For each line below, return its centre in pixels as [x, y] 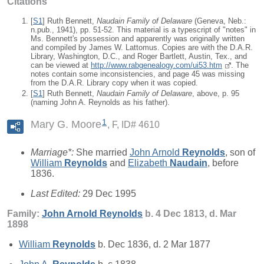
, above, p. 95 [216, 94]
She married [103, 153]
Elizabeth [149, 163]
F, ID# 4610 [136, 125]
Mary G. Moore [66, 125]
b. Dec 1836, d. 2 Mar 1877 [153, 245]
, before [223, 163]
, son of [240, 153]
